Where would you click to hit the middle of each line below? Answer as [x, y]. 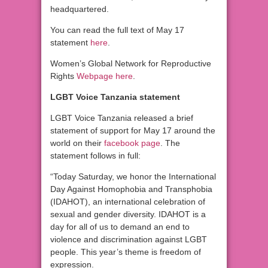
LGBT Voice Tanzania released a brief [122, 118]
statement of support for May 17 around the [133, 131]
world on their [77, 143]
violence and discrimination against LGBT [129, 240]
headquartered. [80, 9]
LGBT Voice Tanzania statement [115, 97]
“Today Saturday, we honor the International [133, 177]
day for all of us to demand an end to [120, 227]
